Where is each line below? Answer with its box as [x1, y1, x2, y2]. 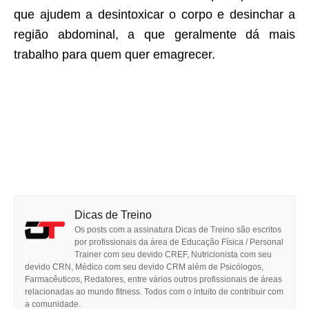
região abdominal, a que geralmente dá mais [14, 28, 295, 42]
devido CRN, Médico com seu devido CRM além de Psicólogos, [25, 262, 263, 272]
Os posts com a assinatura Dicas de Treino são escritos [74, 225, 281, 235]
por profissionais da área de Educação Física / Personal [74, 237, 283, 248]
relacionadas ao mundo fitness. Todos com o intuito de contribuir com [25, 287, 283, 297]
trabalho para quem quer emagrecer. [14, 48, 215, 62]
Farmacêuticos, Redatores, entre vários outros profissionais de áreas [25, 275, 282, 285]
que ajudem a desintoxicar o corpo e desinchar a [14, 8, 295, 22]
